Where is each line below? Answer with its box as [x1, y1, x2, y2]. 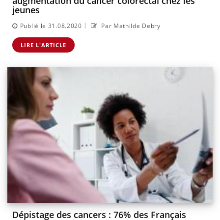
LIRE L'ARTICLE [21, 41, 66, 49]
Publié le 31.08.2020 [20, 21, 82, 30]
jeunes [12, 4, 40, 16]
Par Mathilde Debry [99, 21, 161, 30]
